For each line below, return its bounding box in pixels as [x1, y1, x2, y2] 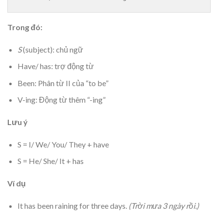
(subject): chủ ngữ [21, 44, 83, 54]
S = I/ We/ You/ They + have [17, 139, 109, 149]
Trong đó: [7, 22, 48, 32]
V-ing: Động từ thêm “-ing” [17, 95, 106, 105]
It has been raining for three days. [17, 201, 128, 211]
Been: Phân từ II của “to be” [17, 78, 109, 88]
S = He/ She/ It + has [17, 156, 84, 166]
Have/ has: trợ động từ [17, 61, 94, 71]
